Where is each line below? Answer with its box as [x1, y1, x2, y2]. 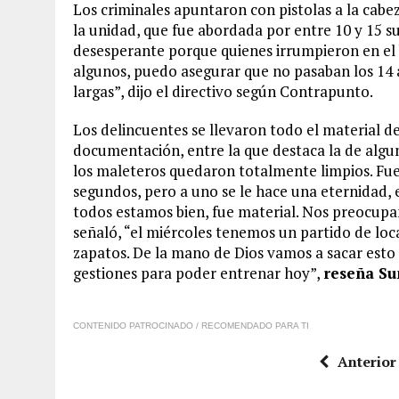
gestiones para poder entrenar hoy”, [73, 263, 323, 283]
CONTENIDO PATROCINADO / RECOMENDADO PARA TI [73, 321, 309, 330]
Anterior [337, 352, 396, 371]
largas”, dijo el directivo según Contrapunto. [73, 81, 373, 102]
